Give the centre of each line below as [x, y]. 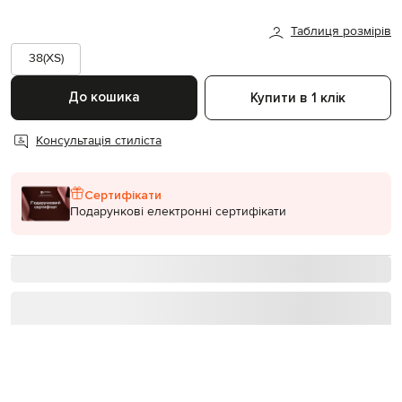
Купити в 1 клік [298, 97]
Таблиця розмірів [341, 32]
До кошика [104, 97]
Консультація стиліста [99, 141]
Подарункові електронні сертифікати [178, 212]
